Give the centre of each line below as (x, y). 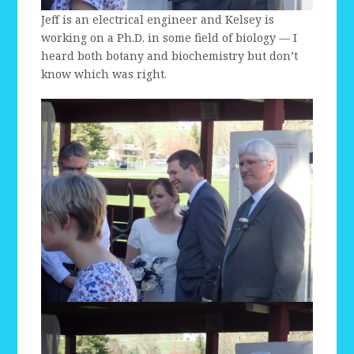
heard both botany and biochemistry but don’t (170, 55)
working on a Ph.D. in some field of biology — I (169, 37)
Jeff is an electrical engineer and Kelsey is (158, 19)
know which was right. (104, 73)
